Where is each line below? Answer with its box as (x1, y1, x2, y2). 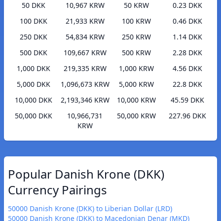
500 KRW (121, 48, 151, 58)
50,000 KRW (116, 111, 156, 121)
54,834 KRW (65, 32, 105, 42)
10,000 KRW (116, 95, 156, 105)
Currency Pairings (8, 182, 107, 198)
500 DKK (20, 48, 47, 58)
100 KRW (121, 16, 151, 26)
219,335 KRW (63, 64, 107, 74)
